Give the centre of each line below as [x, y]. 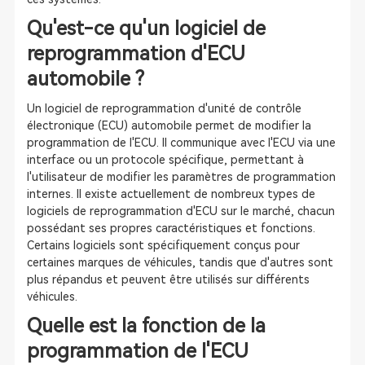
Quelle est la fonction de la [146, 326]
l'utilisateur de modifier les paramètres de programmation [181, 177]
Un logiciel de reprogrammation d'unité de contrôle [164, 108]
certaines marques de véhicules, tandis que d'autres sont [180, 262]
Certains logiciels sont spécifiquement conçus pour [163, 245]
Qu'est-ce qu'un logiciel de [146, 29]
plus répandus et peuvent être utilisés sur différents [168, 279]
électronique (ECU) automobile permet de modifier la [169, 125]
